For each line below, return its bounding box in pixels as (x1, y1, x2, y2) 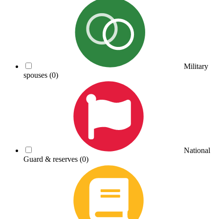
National (184, 146, 210, 154)
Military (184, 62, 208, 70)
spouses (23, 70, 49, 79)
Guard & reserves (23, 154, 80, 163)
